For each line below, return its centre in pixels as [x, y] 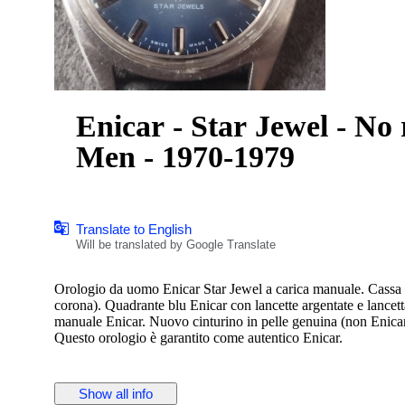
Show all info [116, 393]
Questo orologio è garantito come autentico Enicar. [198, 337]
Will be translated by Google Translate [176, 244]
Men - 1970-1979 [185, 156]
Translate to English [134, 229]
